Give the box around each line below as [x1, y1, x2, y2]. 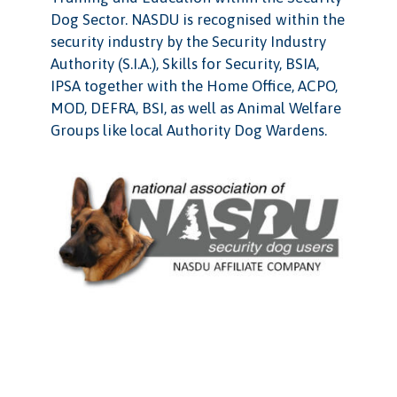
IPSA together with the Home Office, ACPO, [50, 76, 338, 95]
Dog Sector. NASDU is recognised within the [50, 10, 345, 28]
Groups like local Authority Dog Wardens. [50, 121, 327, 139]
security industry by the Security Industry [50, 32, 326, 51]
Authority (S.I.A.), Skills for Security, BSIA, [50, 54, 319, 73]
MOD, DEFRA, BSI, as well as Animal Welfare [50, 98, 341, 117]
